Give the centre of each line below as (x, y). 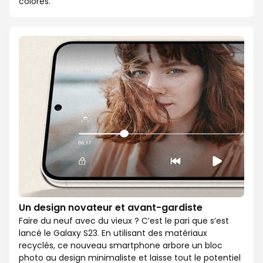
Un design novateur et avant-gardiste (111, 207)
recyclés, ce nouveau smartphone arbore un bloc (121, 245)
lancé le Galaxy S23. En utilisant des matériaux (113, 233)
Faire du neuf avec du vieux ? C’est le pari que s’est (124, 220)
